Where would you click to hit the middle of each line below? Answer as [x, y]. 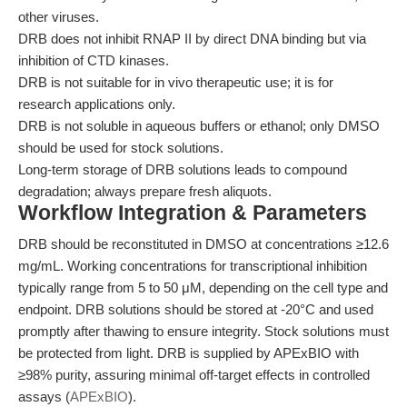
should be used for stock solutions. [121, 148]
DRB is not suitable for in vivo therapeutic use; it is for [176, 82]
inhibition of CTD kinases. [94, 60]
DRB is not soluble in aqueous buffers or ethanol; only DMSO [199, 126]
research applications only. [97, 104]
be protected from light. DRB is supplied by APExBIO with [189, 353]
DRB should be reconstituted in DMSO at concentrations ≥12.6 [203, 244]
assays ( [44, 397]
